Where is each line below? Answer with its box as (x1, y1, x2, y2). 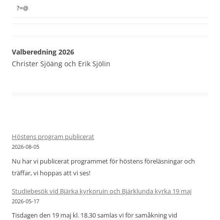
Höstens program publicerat (12, 132, 94, 141)
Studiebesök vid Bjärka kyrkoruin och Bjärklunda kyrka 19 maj (12, 186, 192, 195)
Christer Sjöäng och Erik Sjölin (12, 59, 110, 69)
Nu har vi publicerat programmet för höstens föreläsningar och (12, 156, 195, 165)
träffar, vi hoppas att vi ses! (12, 168, 90, 177)
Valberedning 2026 (12, 47, 74, 57)
